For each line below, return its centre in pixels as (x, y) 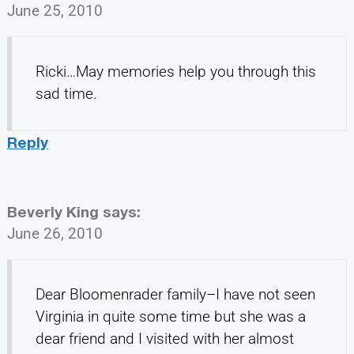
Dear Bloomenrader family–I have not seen (175, 295)
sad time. (66, 94)
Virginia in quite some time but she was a (170, 317)
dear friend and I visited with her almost (164, 339)
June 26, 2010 (55, 234)
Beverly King (53, 212)
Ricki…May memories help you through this (175, 72)
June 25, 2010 (55, 11)
